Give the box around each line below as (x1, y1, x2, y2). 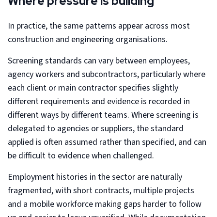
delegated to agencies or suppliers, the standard (8, 123, 184, 135)
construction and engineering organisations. (8, 33, 168, 46)
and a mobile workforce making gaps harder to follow (8, 198, 201, 210)
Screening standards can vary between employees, (8, 55, 190, 67)
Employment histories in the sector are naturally (8, 171, 182, 183)
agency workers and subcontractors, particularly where (8, 68, 205, 80)
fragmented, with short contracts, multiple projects (8, 185, 194, 197)
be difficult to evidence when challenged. (8, 150, 154, 162)
